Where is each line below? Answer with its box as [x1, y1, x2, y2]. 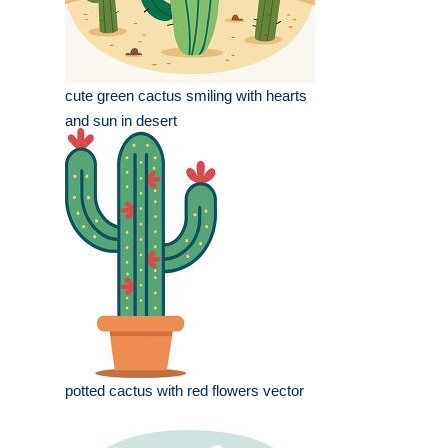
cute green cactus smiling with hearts [65, 87, 307, 105]
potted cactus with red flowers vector [65, 382, 304, 400]
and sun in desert [65, 112, 177, 130]
